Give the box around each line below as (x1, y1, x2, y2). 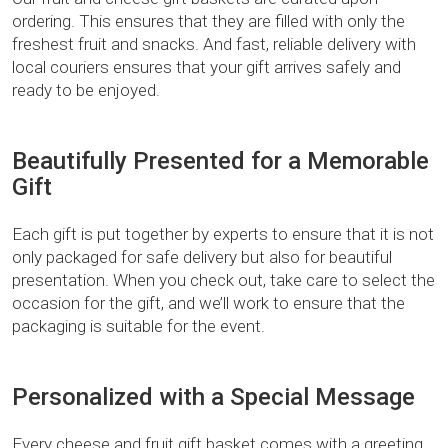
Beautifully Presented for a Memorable (12, 147, 429, 176)
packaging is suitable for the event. (12, 316, 265, 337)
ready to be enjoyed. (12, 80, 160, 101)
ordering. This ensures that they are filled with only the (12, 11, 405, 32)
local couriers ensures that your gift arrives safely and (12, 57, 401, 78)
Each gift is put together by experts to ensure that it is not (12, 224, 434, 245)
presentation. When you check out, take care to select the (12, 270, 435, 291)
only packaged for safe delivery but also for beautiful (12, 247, 392, 268)
